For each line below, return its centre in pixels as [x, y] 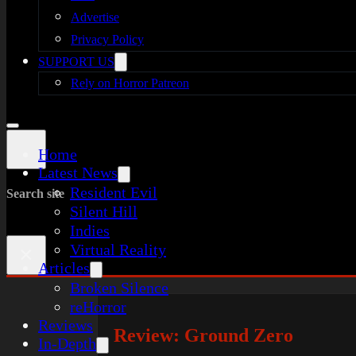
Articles [64, 268]
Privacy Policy [107, 39]
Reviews [66, 325]
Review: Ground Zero [203, 336]
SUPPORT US [76, 62]
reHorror [98, 307]
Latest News [78, 172]
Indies [90, 230]
